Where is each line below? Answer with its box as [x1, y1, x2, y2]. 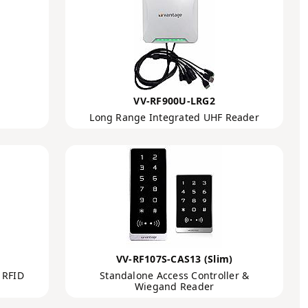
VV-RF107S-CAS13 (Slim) [116, 252, 233, 265]
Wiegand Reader [134, 280, 214, 293]
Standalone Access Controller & [100, 269, 250, 282]
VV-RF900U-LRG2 [133, 94, 215, 107]
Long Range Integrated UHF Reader [89, 111, 259, 124]
